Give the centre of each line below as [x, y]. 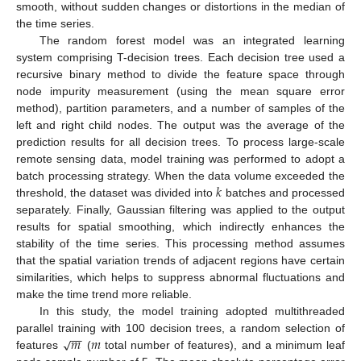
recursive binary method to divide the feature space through [180, 74]
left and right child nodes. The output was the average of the [180, 124]
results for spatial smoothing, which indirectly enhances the [180, 226]
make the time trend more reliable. [104, 294]
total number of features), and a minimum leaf [223, 344]
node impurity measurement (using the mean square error [180, 91]
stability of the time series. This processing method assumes [180, 243]
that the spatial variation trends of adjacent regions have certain [180, 260]
